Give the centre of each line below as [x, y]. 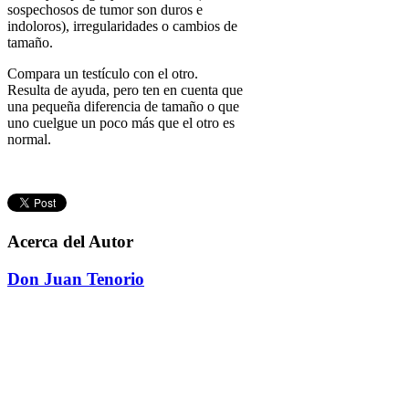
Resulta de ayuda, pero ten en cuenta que [125, 89]
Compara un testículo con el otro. [103, 73]
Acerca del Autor [70, 242]
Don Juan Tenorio [76, 279]
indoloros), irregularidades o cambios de [122, 26]
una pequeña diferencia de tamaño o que [123, 106]
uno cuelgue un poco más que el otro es [121, 122]
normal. [29, 139]
